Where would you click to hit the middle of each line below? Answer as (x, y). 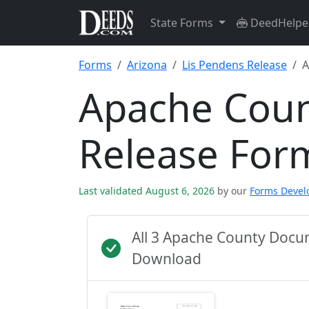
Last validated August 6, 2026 (148, 191)
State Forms (183, 23)
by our (232, 191)
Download (167, 259)
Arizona (147, 65)
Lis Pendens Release (235, 65)
